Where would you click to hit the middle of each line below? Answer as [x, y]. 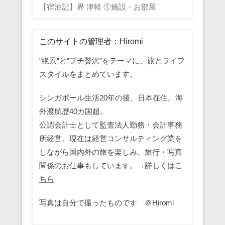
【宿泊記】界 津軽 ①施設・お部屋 [97, 7]
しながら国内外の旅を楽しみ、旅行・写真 [110, 152]
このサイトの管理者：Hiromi [91, 41]
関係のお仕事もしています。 [88, 165]
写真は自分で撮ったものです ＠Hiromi [106, 203]
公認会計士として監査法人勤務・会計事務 [110, 125]
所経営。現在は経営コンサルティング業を [110, 138]
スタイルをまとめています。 [88, 74]
